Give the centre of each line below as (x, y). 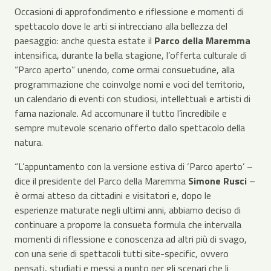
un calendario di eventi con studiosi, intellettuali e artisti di (132, 99)
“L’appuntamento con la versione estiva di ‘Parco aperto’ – (134, 166)
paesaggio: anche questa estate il (84, 41)
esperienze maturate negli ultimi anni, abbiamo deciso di (128, 210)
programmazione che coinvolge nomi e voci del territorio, (130, 84)
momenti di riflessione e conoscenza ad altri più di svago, (131, 239)
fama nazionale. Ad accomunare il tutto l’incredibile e (121, 113)
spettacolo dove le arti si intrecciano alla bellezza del (121, 26)
